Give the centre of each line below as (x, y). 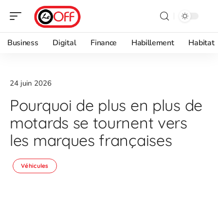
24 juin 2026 (31, 83)
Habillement (153, 43)
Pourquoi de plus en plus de (106, 105)
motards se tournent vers (99, 123)
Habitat (201, 43)
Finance (104, 43)
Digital (64, 43)
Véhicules (35, 166)
